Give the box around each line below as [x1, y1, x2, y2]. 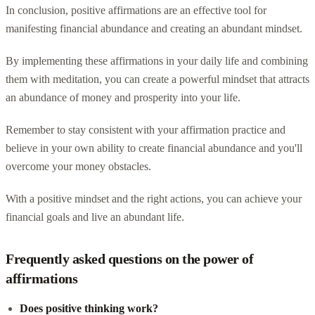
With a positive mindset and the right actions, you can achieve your [6, 192, 302, 205]
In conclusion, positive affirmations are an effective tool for [6, 4, 266, 16]
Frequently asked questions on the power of [6, 250, 253, 266]
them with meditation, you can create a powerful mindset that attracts [6, 72, 309, 85]
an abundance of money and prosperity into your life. [6, 91, 240, 103]
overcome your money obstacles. [6, 160, 151, 172]
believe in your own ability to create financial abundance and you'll [6, 141, 302, 154]
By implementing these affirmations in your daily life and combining [6, 54, 308, 67]
